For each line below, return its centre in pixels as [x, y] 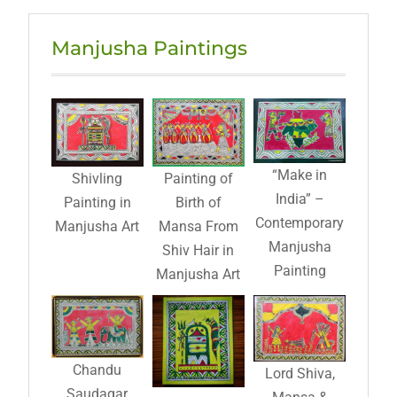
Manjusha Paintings [149, 49]
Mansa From [198, 226]
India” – [300, 199]
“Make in [300, 175]
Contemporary [300, 223]
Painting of [198, 178]
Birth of [198, 202]
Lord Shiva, [300, 374]
